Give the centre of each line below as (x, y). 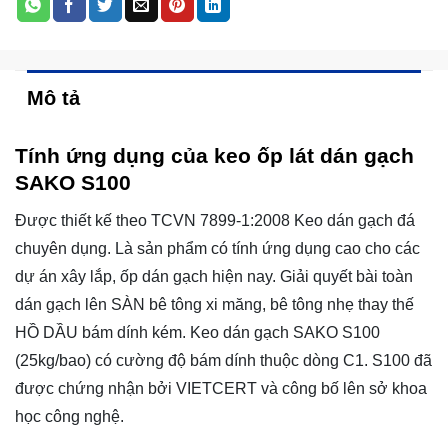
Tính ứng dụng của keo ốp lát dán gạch (214, 156)
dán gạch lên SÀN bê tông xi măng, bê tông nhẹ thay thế (214, 304)
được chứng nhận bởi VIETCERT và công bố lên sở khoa (221, 388)
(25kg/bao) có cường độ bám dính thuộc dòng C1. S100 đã (223, 360)
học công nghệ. (69, 416)
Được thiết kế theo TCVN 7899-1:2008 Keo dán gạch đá (215, 220)
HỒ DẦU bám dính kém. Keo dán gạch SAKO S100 (197, 332)
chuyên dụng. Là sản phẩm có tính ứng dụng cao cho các (217, 248)
